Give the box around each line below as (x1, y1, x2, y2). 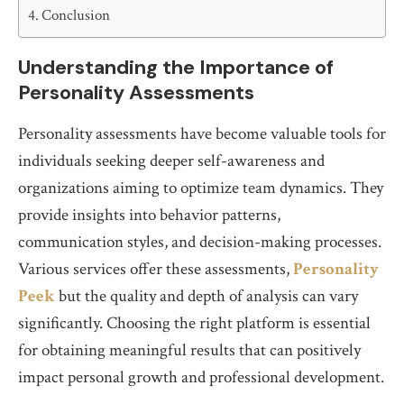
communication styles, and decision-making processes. (18, 231, 381, 253)
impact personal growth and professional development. (18, 366, 384, 389)
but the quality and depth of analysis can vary (55, 285, 358, 308)
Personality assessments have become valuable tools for (18, 123, 386, 145)
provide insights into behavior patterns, (18, 204, 280, 226)
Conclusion (41, 5, 111, 25)
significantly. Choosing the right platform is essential (18, 312, 371, 335)
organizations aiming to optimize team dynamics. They (18, 177, 383, 199)
